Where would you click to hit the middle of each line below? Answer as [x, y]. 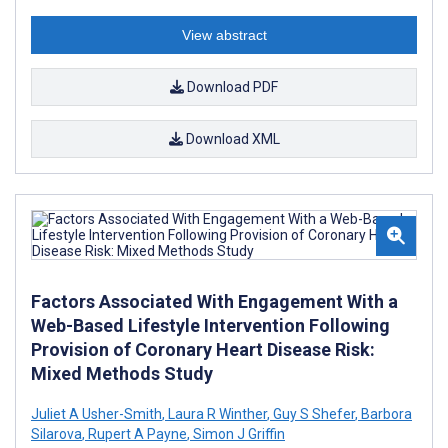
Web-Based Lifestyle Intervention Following [210, 325]
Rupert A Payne [136, 433]
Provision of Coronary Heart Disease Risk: [203, 349]
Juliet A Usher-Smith [96, 413]
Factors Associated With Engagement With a [214, 301]
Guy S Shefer [312, 413]
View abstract [224, 34]
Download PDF [231, 86]
